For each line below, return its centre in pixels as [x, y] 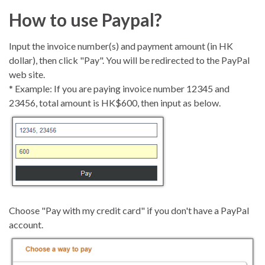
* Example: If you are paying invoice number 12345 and [119, 88]
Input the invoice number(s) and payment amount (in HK [121, 46]
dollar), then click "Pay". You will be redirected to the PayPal [129, 60]
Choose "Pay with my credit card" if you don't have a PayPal [129, 210]
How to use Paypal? [85, 19]
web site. [27, 74]
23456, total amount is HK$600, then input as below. [115, 102]
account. [26, 224]
